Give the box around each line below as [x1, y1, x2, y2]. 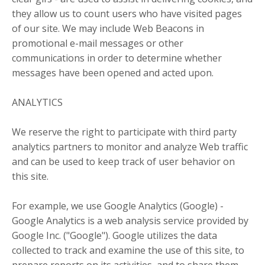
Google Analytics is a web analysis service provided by [12, 214, 248, 228]
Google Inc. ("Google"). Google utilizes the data [12, 229, 217, 243]
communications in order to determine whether [12, 51, 222, 65]
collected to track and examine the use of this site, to [12, 244, 244, 257]
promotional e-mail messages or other [12, 37, 183, 50]
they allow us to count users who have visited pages [12, 7, 242, 21]
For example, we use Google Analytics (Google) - [12, 199, 224, 213]
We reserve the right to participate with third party [12, 125, 237, 139]
